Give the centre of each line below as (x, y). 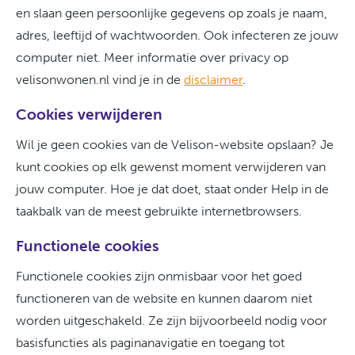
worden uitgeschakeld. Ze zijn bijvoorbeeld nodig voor (172, 321)
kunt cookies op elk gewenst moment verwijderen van (171, 167)
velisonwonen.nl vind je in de (100, 80)
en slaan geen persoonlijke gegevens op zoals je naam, (172, 13)
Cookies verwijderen (89, 115)
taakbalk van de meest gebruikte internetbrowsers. (159, 211)
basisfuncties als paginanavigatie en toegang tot (150, 343)
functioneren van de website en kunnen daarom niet (164, 298)
